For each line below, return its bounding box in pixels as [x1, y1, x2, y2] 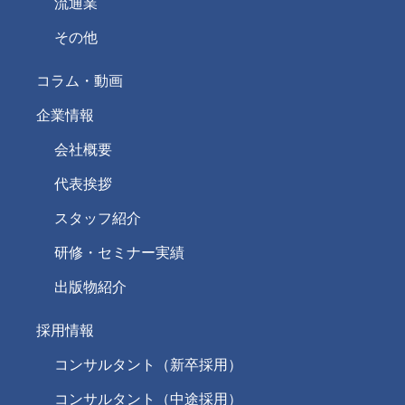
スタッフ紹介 [54, 211, 141, 227]
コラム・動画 [36, 73, 123, 89]
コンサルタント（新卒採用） [54, 357, 242, 373]
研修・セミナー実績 [54, 245, 184, 261]
